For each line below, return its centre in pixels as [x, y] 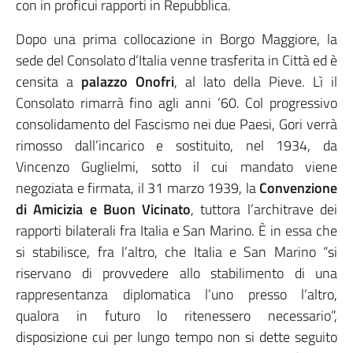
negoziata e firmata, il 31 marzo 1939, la [137, 188]
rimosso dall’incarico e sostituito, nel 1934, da [176, 145]
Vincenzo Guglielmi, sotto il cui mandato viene [176, 167]
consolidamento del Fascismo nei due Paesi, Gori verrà [176, 124]
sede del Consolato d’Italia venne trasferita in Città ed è [176, 60]
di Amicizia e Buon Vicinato [104, 209]
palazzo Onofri [128, 82]
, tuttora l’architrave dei [264, 209]
